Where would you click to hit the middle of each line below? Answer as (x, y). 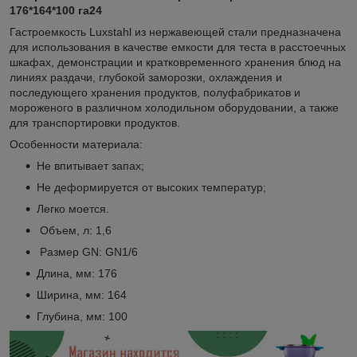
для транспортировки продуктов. (95, 122)
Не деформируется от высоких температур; (151, 187)
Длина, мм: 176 (80, 273)
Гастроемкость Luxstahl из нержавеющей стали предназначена (175, 31)
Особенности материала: (76, 144)
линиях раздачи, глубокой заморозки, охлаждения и (146, 77)
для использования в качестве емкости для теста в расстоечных (178, 47)
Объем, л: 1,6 (74, 230)
